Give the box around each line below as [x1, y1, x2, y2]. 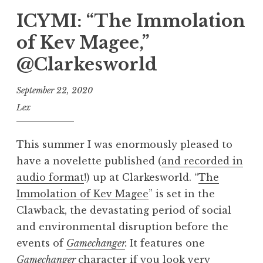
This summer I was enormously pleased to [16, 139, 232, 151]
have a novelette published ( [16, 155, 161, 167]
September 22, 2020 [16, 85, 93, 96]
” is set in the [149, 188, 215, 200]
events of [16, 237, 66, 249]
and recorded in [161, 155, 243, 167]
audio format [16, 171, 84, 184]
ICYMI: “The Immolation [16, 11, 245, 32]
